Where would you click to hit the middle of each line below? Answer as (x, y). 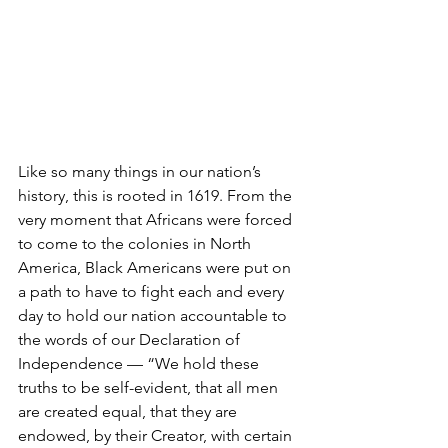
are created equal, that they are (129, 411)
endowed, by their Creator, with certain (157, 435)
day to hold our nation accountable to (154, 315)
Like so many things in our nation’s (141, 171)
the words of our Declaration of (131, 339)
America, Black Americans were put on (156, 267)
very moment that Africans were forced (157, 219)
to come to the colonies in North (136, 243)
